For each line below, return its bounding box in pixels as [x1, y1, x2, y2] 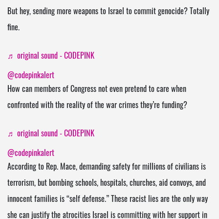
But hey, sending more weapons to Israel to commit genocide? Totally [7, 8, 209, 17]
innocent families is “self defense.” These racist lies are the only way [7, 196, 208, 204]
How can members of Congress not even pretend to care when [7, 86, 186, 94]
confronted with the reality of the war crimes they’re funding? [7, 102, 187, 110]
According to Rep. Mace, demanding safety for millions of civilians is [7, 164, 206, 172]
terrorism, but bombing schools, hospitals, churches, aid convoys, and [7, 180, 206, 188]
